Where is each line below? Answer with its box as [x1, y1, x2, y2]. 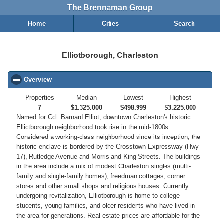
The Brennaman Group [67, 3, 153, 12]
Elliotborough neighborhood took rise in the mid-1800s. [16, 123, 170, 131]
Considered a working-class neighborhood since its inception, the [16, 133, 200, 141]
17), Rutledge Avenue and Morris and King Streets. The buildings [16, 153, 200, 161]
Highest [169, 94, 192, 102]
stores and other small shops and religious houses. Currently [16, 182, 189, 190]
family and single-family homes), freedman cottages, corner [16, 172, 185, 180]
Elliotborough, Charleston [62, 51, 158, 60]
